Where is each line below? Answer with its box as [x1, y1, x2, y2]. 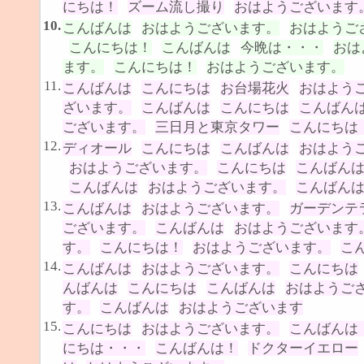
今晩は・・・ [240, 39, 323, 55]
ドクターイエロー [248, 340, 358, 356]
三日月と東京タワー [155, 119, 279, 135]
